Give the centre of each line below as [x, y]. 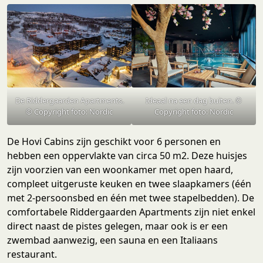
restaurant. [32, 254]
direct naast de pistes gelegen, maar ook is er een [117, 226]
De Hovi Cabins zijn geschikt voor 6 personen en [114, 141]
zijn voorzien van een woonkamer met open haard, [120, 169]
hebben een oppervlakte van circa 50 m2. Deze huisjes [127, 155]
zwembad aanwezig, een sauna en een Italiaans [112, 240]
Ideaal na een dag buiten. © [194, 100]
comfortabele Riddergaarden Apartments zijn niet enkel [131, 212]
